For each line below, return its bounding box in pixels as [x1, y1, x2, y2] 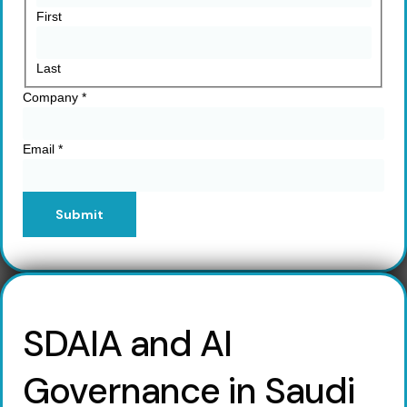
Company [23, 89, 82, 104]
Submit [55, 205, 104, 223]
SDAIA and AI [23, 319, 233, 367]
